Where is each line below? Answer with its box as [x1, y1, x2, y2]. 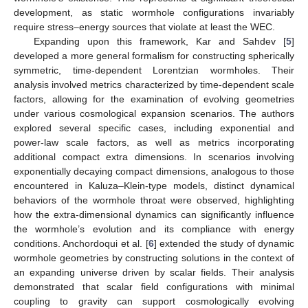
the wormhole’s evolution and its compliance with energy [14, 223, 294, 234]
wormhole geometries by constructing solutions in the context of [14, 252, 294, 263]
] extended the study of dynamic [153, 237, 295, 249]
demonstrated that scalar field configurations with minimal [14, 280, 294, 292]
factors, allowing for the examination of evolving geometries [14, 93, 294, 104]
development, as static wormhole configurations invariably [14, 6, 294, 18]
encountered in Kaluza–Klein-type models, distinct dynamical [14, 179, 294, 191]
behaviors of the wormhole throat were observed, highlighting [14, 194, 294, 206]
